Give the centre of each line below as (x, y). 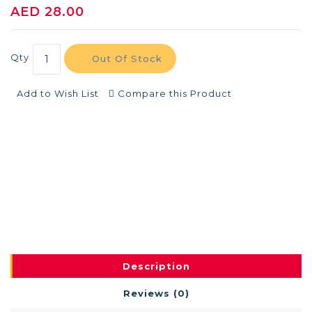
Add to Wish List (58, 93)
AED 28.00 (47, 12)
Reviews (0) (156, 293)
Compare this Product (175, 93)
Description (156, 266)
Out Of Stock (127, 58)
